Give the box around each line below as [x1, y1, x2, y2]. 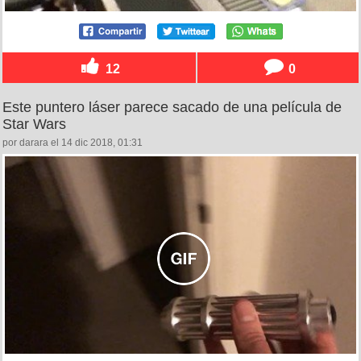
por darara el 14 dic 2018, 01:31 [2, 137, 143, 149]
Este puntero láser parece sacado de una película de [2, 99, 342, 116]
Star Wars [2, 116, 66, 133]
